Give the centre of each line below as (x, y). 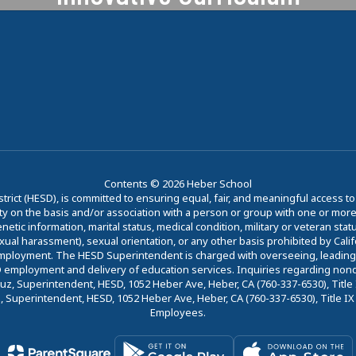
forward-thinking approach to (178, 46)
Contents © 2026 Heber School (178, 183)
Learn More (178, 103)
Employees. (178, 312)
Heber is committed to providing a (178, 22)
